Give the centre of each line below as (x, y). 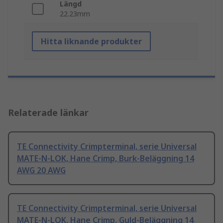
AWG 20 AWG (41, 170)
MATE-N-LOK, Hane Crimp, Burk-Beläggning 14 (106, 159)
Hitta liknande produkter (91, 42)
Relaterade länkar (48, 113)
